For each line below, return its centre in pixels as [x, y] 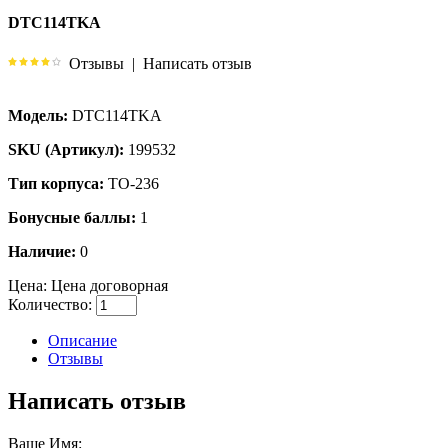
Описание [82, 340]
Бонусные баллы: [72, 217]
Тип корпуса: [56, 183]
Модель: [38, 115]
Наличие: [42, 251]
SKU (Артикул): [66, 149]
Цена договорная [107, 285]
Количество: [50, 304]
